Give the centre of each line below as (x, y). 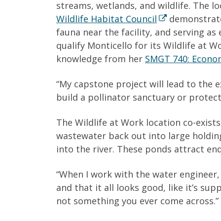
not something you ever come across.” (137, 201)
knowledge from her (101, 59)
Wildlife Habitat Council (107, 19)
